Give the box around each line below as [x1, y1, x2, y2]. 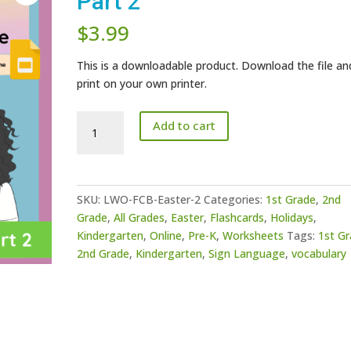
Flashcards [210, 209, 265, 225]
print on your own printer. [77, 75, 208, 91]
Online [150, 227, 183, 243]
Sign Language [208, 245, 286, 261]
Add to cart [153, 118, 216, 134]
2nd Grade [77, 245, 130, 261]
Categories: [204, 191, 266, 207]
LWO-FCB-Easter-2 [103, 191, 201, 207]
